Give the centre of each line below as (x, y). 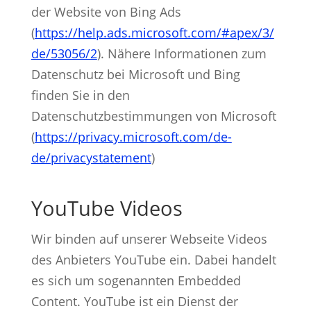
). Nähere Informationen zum (182, 53)
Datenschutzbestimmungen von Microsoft (153, 116)
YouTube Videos (107, 208)
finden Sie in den (80, 95)
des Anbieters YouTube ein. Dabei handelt (153, 259)
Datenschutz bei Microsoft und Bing (135, 74)
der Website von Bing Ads (106, 11)
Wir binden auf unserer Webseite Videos (149, 238)
